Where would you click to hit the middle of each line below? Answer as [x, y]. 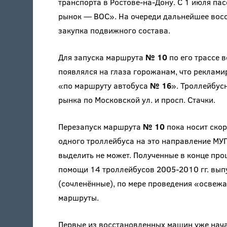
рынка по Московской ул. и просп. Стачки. [137, 100]
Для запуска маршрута [102, 57]
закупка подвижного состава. [114, 30]
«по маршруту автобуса [104, 86]
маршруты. [78, 198]
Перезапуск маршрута [100, 127]
